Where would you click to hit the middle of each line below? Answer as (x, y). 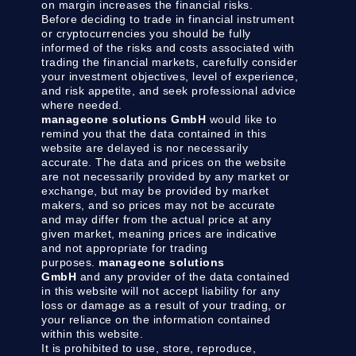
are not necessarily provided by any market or (166, 177)
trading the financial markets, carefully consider (170, 62)
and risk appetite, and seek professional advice (169, 91)
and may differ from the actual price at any (157, 220)
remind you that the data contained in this (154, 134)
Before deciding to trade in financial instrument (168, 19)
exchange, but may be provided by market (155, 191)
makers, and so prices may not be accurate (159, 205)
